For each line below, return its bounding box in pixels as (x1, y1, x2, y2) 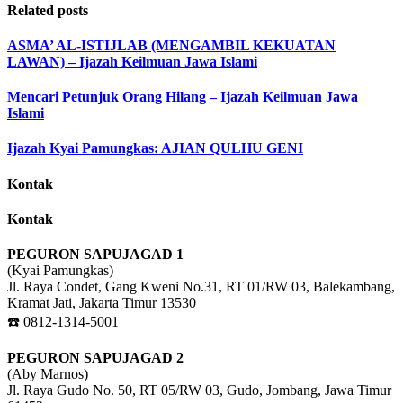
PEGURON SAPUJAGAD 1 (7, 246, 184, 263)
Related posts (7, 2, 88, 18)
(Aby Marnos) (7, 366, 88, 382)
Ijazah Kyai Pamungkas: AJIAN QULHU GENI (7, 140, 303, 157)
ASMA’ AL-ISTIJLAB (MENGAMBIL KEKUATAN (7, 37, 336, 53)
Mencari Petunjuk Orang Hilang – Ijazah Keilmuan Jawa (7, 89, 358, 105)
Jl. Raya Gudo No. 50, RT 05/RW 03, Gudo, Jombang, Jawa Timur (7, 382, 391, 399)
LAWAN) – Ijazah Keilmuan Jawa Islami (7, 53, 257, 69)
